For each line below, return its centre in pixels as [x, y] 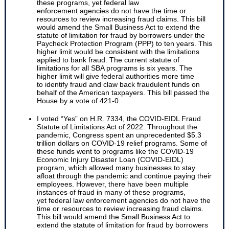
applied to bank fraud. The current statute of [108, 60]
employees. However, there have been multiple [113, 184]
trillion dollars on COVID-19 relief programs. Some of [122, 143]
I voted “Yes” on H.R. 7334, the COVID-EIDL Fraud [119, 119]
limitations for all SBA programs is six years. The [114, 68]
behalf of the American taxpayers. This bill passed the [123, 93]
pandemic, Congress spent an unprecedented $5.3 [119, 135]
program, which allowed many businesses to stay [116, 168]
